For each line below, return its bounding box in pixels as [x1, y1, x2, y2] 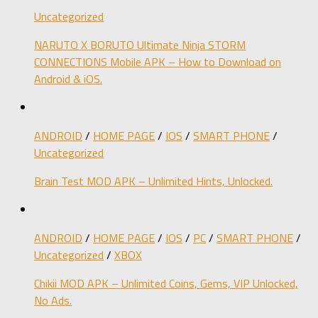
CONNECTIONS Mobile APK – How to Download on [34, 53, 281, 71]
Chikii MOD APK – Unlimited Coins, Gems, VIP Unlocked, [34, 275, 298, 292]
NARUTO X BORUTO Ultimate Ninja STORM [34, 36, 246, 54]
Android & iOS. [34, 70, 102, 88]
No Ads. [34, 292, 72, 309]
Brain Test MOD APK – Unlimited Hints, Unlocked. [34, 172, 273, 190]
